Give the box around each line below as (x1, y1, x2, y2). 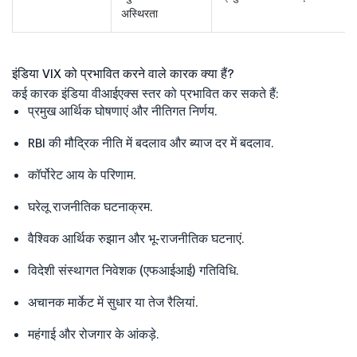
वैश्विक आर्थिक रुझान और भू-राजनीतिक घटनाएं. (28, 229, 245, 246)
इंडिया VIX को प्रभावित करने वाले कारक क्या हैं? (12, 65, 234, 81)
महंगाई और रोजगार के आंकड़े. (28, 325, 159, 342)
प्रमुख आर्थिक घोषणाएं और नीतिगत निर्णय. (28, 102, 218, 119)
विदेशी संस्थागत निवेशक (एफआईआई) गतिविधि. (28, 261, 239, 278)
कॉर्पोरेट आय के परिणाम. (28, 166, 136, 182)
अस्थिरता (121, 6, 158, 21)
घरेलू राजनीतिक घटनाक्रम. (28, 198, 153, 214)
